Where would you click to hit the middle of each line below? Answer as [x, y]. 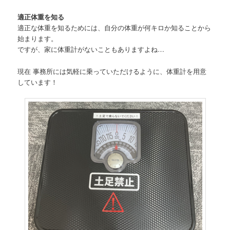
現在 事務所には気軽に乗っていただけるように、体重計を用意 [112, 71]
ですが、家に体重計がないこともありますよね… [91, 49]
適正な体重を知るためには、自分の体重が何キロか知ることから [114, 28]
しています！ [38, 82]
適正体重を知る [41, 17]
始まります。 [38, 39]
